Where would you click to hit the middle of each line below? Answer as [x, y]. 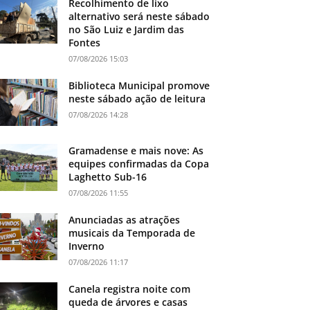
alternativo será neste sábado [139, 17]
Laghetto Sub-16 [108, 177]
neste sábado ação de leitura [137, 99]
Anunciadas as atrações [125, 220]
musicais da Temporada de [132, 233]
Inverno [87, 246]
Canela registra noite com [130, 289]
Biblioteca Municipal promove [139, 86]
